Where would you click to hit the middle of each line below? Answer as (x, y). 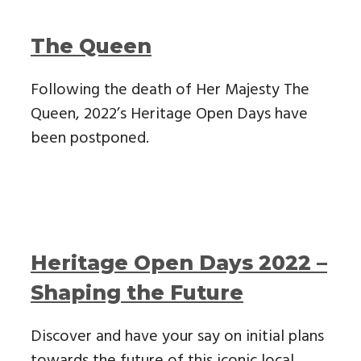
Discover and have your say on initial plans (177, 336)
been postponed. (90, 139)
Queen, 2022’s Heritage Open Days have (169, 114)
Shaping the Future (137, 292)
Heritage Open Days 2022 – (179, 262)
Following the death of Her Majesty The (170, 90)
